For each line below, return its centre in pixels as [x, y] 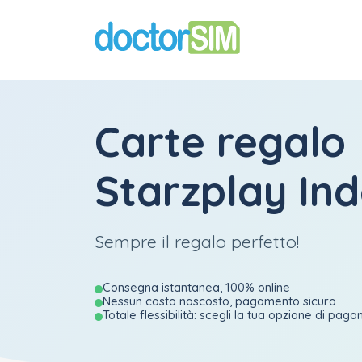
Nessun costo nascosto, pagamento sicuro [219, 301]
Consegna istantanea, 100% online [196, 287]
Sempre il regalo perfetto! [197, 241]
